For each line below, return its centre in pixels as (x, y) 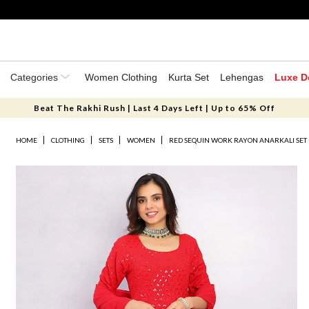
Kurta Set (189, 77)
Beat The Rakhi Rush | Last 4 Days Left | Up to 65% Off (154, 108)
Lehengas (242, 77)
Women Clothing (121, 77)
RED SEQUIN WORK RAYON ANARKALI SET (238, 140)
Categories (36, 77)
